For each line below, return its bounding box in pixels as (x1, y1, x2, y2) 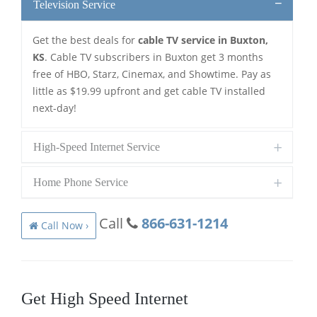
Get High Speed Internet (21, 289, 188, 308)
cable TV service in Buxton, (138, 33, 268, 47)
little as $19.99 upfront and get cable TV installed (33, 83, 265, 98)
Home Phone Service (33, 175, 128, 188)
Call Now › (38, 218, 88, 232)
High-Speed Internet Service (33, 140, 160, 153)
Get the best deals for (33, 33, 138, 47)
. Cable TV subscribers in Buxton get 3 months (45, 50, 263, 64)
